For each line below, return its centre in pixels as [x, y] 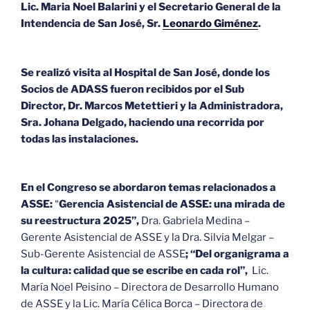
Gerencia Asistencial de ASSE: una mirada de [172, 204]
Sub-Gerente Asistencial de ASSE [103, 254]
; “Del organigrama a [237, 254]
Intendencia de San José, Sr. [92, 24]
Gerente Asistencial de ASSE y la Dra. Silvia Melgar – [147, 238]
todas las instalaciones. [80, 139]
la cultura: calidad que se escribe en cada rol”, [135, 271]
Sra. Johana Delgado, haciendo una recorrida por [143, 122]
